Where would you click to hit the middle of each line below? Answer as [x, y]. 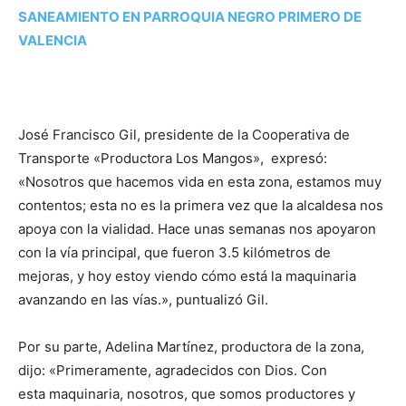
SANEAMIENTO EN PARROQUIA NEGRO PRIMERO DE [190, 17]
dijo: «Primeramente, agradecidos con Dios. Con [173, 370]
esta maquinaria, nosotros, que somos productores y [187, 394]
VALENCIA [53, 40]
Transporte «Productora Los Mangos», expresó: [173, 158]
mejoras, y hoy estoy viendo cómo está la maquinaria [187, 276]
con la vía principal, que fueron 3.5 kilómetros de [174, 252]
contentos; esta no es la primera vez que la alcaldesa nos [201, 205]
